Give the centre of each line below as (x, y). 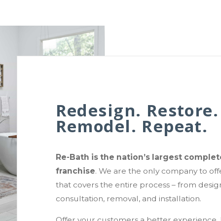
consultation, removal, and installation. (128, 198)
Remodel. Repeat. (132, 126)
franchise (75, 171)
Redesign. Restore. (137, 110)
